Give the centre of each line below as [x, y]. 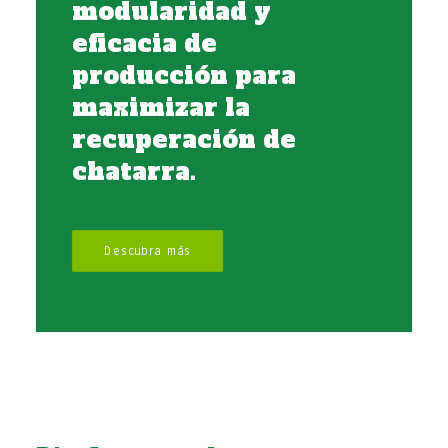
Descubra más [148, 251]
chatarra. [134, 171]
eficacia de [144, 43]
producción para [184, 75]
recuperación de [184, 139]
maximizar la [161, 107]
